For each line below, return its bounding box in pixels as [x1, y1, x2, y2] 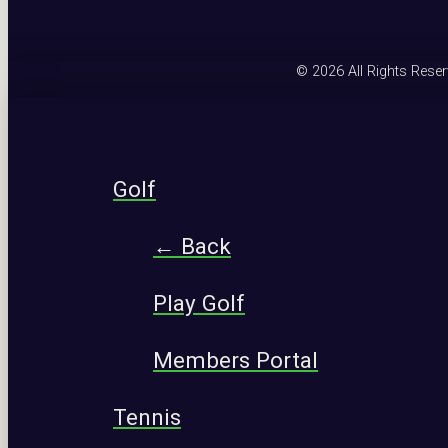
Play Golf [153, 289, 245, 316]
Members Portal [153, 346, 318, 373]
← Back [153, 232, 231, 259]
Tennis [113, 403, 181, 430]
